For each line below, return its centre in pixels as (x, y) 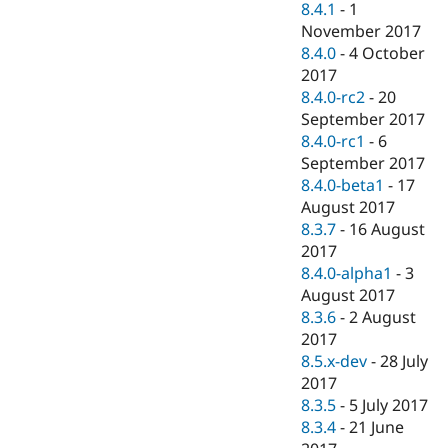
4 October (387, 53)
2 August (383, 317)
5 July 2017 (389, 405)
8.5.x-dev (334, 361)
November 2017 (361, 31)
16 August (387, 229)
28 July (404, 361)
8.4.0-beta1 (343, 185)
